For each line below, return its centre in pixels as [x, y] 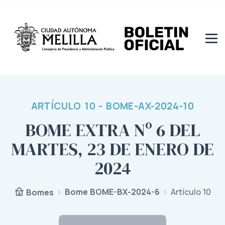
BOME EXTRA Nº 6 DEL [113, 130]
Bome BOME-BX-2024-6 [112, 192]
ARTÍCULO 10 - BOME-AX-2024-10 [113, 106]
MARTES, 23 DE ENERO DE [113, 149]
